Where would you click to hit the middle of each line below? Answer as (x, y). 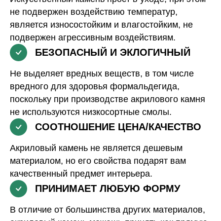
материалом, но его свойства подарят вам (98, 161)
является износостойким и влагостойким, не (101, 25)
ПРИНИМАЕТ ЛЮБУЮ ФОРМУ (108, 189)
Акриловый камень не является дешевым (96, 148)
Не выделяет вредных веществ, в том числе (102, 74)
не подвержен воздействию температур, (94, 12)
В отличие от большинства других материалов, (108, 210)
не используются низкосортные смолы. (91, 112)
